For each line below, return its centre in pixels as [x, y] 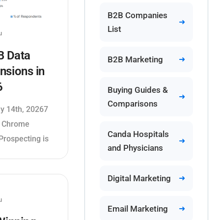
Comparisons [132, 104]
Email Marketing [137, 209]
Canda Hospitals [138, 134]
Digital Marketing [139, 178]
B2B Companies [137, 15]
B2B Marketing [135, 59]
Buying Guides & [137, 90]
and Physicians [135, 148]
